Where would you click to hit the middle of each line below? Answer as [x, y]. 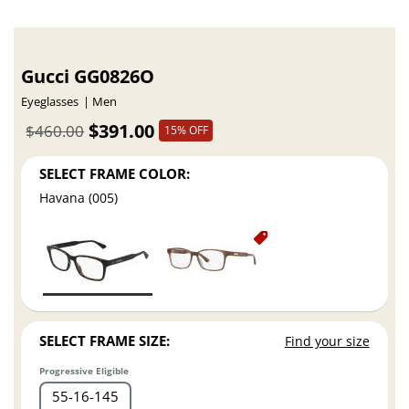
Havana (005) [79, 198]
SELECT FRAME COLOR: [115, 173]
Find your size [327, 341]
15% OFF [186, 131]
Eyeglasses [50, 101]
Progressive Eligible [84, 371]
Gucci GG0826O [88, 76]
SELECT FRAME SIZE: [105, 340]
